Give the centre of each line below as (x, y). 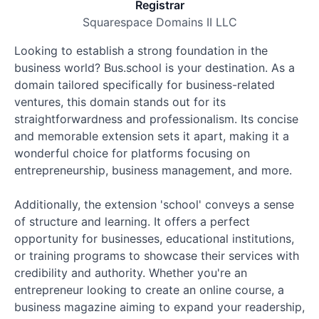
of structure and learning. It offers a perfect (132, 221)
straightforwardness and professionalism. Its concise (156, 119)
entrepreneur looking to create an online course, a (149, 290)
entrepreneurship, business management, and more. (153, 170)
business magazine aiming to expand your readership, (159, 307)
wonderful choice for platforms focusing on (132, 153)
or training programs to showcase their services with (157, 256)
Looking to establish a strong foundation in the (141, 51)
